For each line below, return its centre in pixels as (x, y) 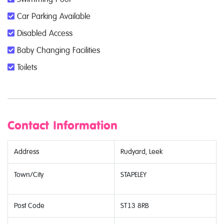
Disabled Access (43, 33)
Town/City (29, 174)
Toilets (26, 67)
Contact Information (62, 125)
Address (26, 151)
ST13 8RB (135, 205)
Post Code (29, 205)
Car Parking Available (52, 16)
